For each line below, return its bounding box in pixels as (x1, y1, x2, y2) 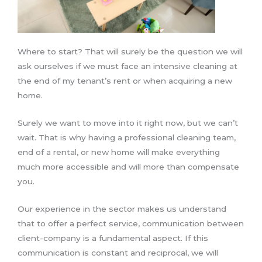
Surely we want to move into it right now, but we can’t (18, 118, 238, 128)
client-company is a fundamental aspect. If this (18, 233, 208, 243)
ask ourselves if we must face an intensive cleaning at (18, 61, 237, 71)
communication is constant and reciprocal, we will (18, 248, 218, 258)
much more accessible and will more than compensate (18, 162, 239, 172)
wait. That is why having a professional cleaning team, (18, 133, 236, 143)
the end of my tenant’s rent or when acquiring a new (18, 76, 232, 86)
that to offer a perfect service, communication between (18, 219, 244, 229)
